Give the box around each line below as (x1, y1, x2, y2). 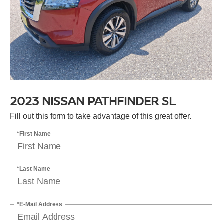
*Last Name (17, 165, 50, 172)
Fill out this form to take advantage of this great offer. (10, 112, 191, 121)
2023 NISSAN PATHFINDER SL (10, 92, 175, 109)
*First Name (17, 130, 51, 137)
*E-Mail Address (17, 200, 62, 208)
